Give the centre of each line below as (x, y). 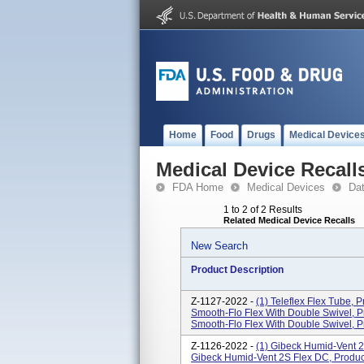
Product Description (237, 270)
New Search (219, 246)
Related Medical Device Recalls (289, 220)
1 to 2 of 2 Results (263, 210)
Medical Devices (286, 187)
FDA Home (198, 187)
